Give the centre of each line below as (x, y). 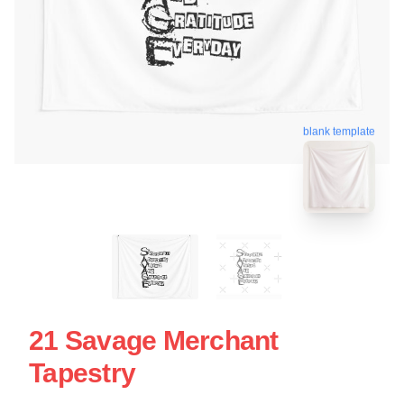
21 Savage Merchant (154, 340)
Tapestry (82, 372)
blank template (339, 129)
